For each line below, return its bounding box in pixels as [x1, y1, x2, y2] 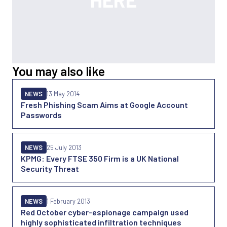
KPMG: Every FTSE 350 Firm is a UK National [21, 154, 179, 163]
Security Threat [21, 164, 79, 173]
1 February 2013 [47, 197, 90, 205]
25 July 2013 [47, 143, 82, 152]
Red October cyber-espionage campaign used [21, 207, 188, 217]
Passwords [21, 110, 62, 120]
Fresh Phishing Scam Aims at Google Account [21, 100, 188, 109]
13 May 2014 [47, 90, 80, 98]
